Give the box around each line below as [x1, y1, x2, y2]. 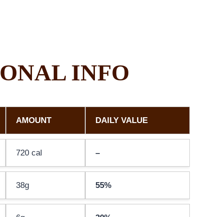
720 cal [16, 148, 42, 157]
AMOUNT [16, 115, 51, 125]
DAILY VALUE [95, 115, 148, 125]
